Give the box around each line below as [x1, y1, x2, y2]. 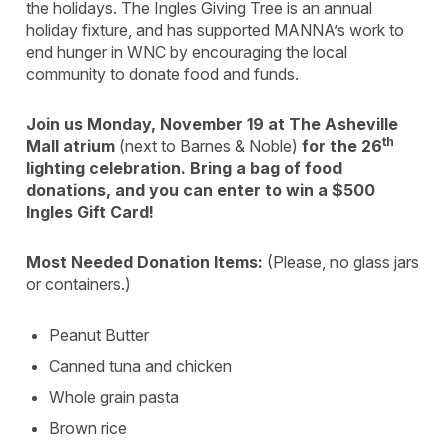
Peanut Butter [49, 325, 149, 345]
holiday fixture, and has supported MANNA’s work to [26, 20, 404, 40]
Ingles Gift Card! [26, 202, 154, 222]
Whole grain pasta [49, 387, 179, 407]
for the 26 [298, 136, 382, 156]
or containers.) [26, 274, 131, 294]
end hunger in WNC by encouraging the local [26, 42, 347, 62]
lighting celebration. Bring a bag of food [26, 158, 342, 178]
